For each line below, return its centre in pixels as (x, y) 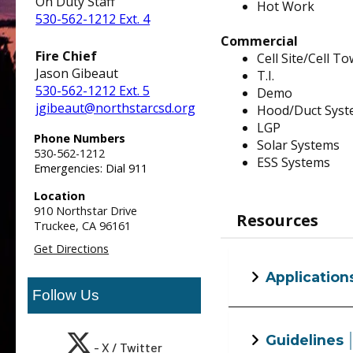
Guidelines (305, 340)
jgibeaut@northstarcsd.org (116, 108)
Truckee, (57, 226)
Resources (278, 220)
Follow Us (66, 295)
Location (60, 196)
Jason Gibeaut (77, 73)
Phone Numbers (80, 138)
